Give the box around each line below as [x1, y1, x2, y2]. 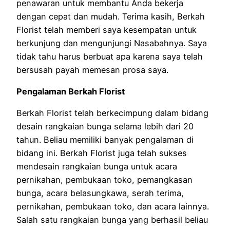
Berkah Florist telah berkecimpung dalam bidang [16, 108, 208, 119]
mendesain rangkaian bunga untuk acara [16, 161, 177, 172]
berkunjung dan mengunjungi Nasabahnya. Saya [16, 37, 207, 48]
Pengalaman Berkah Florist [16, 86, 125, 97]
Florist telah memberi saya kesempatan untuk [16, 24, 197, 35]
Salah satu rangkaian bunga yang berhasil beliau [16, 215, 208, 225]
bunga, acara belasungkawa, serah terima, [16, 188, 184, 199]
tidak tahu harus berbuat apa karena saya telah [16, 51, 203, 62]
